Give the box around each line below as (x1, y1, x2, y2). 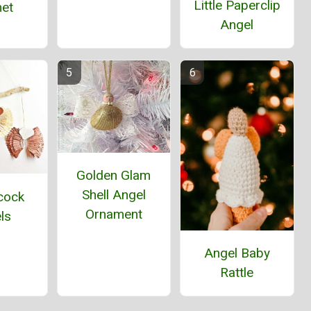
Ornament (85, 206, 142, 222)
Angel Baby (203, 245, 270, 261)
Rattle (220, 264, 254, 280)
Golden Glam (76, 167, 151, 183)
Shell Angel (81, 187, 146, 203)
